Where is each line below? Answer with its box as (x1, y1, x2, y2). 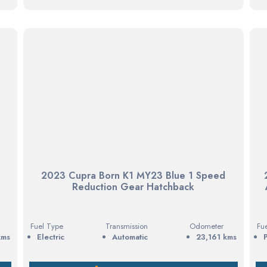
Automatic (112, 231, 148, 243)
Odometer (189, 220, 223, 232)
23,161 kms (195, 231, 237, 243)
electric (41, 231, 64, 243)
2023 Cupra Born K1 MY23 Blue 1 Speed (41, 168, 226, 182)
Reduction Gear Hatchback (72, 179, 195, 194)
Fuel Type (30, 220, 63, 232)
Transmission (105, 220, 148, 232)
